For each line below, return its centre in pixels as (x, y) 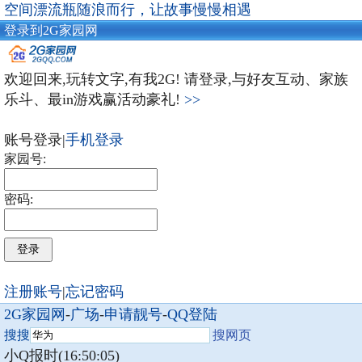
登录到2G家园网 (51, 30)
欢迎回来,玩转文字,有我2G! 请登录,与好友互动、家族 (176, 79)
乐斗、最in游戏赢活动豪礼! (94, 99)
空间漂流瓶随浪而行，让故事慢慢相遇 (128, 10)
